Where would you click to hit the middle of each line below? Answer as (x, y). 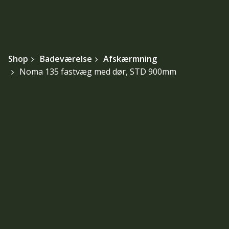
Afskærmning (130, 59)
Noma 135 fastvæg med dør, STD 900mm (98, 72)
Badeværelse (65, 59)
